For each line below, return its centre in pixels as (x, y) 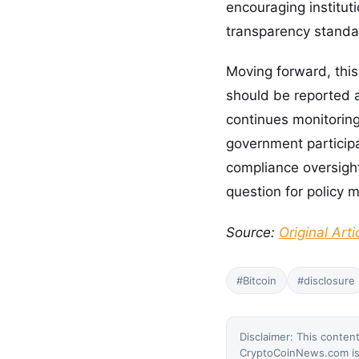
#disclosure (326, 280)
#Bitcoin (256, 280)
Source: (252, 232)
